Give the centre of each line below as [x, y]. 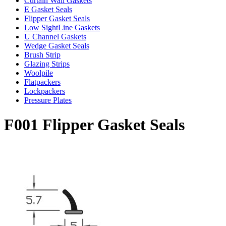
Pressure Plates [48, 100]
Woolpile [39, 73]
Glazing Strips [47, 64]
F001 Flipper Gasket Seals [94, 125]
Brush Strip [42, 54]
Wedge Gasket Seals [57, 45]
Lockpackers [45, 91]
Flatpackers [42, 82]
